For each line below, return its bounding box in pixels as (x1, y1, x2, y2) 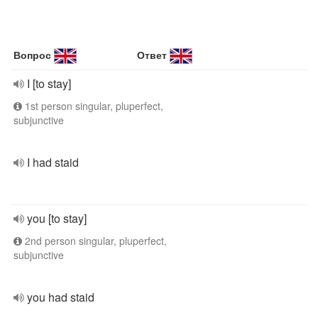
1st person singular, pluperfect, (22, 99, 163, 113)
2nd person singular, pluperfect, (22, 234, 167, 248)
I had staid (27, 154, 79, 170)
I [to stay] (27, 75, 71, 92)
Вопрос (13, 48, 51, 62)
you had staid (27, 289, 94, 305)
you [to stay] (27, 210, 87, 226)
